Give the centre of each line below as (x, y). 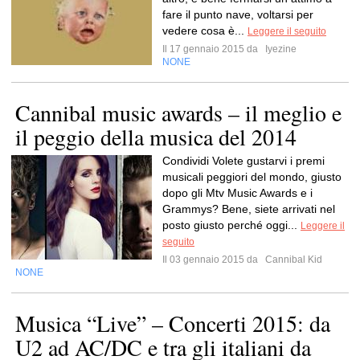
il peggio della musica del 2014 (156, 137)
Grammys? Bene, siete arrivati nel (249, 209)
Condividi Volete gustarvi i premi (243, 161)
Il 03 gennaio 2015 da (213, 260)
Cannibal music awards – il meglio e (178, 112)
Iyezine (280, 49)
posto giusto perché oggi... (231, 225)
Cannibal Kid (292, 260)
